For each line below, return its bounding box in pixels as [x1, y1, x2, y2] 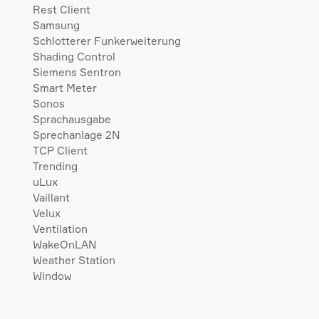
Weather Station [32, 253, 115, 267]
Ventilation [32, 221, 88, 236]
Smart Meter [32, 80, 97, 95]
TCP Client [32, 143, 88, 157]
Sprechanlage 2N [32, 127, 120, 142]
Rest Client [32, 2, 90, 16]
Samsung [32, 18, 80, 32]
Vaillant [32, 190, 70, 204]
